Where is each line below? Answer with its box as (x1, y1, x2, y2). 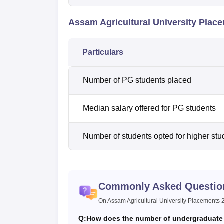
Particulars (82, 47, 123, 56)
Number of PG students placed (83, 75, 193, 84)
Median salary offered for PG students (83, 103, 218, 112)
